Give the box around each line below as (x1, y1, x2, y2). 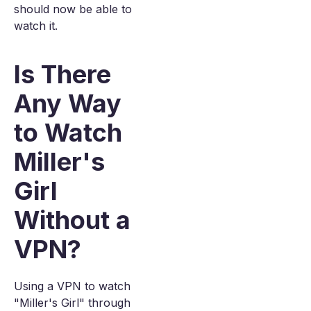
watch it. (14, 19, 58, 33)
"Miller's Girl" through (14, 296, 131, 310)
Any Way (14, 88, 121, 119)
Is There (14, 59, 111, 90)
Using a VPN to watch (14, 279, 131, 293)
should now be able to (14, 2, 132, 16)
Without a (14, 205, 131, 235)
